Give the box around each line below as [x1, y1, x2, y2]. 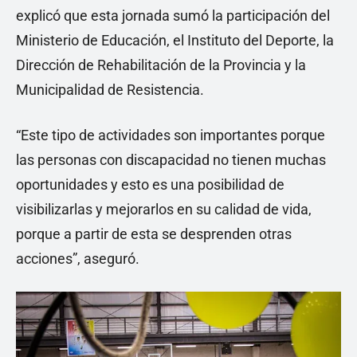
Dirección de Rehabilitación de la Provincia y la [16, 57, 306, 74]
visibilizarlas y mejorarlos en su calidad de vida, [16, 201, 312, 218]
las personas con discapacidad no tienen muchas [16, 151, 326, 169]
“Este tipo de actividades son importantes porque [16, 127, 325, 144]
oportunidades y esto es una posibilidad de [16, 176, 284, 194]
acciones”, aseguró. [16, 250, 139, 268]
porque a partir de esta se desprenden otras [16, 226, 292, 243]
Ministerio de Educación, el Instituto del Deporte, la [16, 32, 334, 49]
